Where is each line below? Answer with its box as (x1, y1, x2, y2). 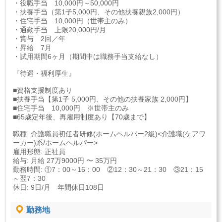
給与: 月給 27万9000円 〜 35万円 (13, 157, 117, 165)
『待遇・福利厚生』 (13, 69, 75, 77)
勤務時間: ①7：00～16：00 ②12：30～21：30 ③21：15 (13, 166, 203, 173)
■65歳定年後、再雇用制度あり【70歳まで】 (13, 113, 151, 121)
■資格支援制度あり (13, 86, 72, 94)
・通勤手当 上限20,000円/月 (13, 26, 106, 34)
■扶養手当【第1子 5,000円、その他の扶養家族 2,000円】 (13, 95, 192, 103)
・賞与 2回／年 (13, 35, 65, 43)
